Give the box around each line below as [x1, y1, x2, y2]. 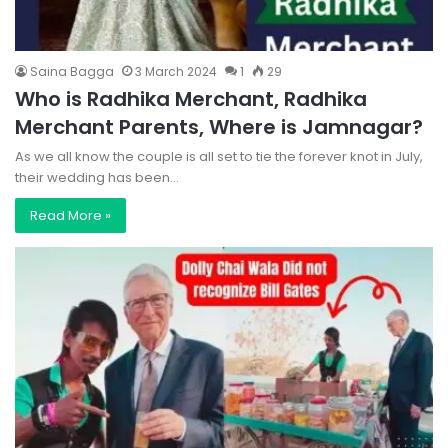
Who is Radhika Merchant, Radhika [15, 85, 367, 114]
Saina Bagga [30, 63, 114, 81]
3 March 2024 [135, 63, 217, 81]
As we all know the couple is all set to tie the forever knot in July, [15, 147, 423, 167]
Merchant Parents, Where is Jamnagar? [15, 113, 423, 142]
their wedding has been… [15, 168, 179, 188]
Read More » [30, 206, 111, 226]
